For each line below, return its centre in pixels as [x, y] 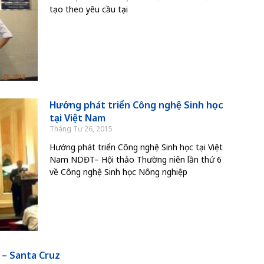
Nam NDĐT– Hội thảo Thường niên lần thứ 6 [135, 160]
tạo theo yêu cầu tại [88, 9]
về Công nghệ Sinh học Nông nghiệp [118, 172]
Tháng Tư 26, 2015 [81, 129]
